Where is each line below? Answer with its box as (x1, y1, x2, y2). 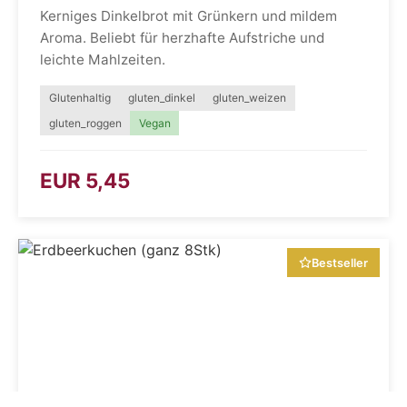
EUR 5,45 (40, 168, 130, 194)
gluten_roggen (48, 115, 122, 130)
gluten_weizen (212, 90, 286, 104)
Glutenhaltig (48, 90, 111, 104)
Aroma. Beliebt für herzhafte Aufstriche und (40, 29, 324, 47)
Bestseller (312, 255, 369, 270)
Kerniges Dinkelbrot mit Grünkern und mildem (40, 7, 337, 25)
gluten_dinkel (127, 90, 195, 104)
